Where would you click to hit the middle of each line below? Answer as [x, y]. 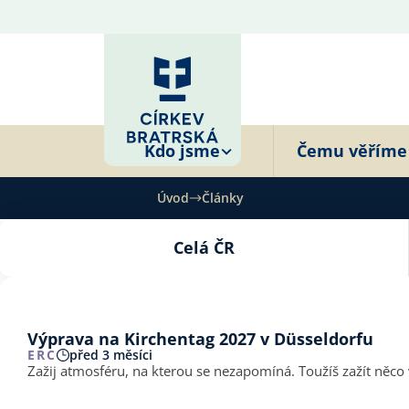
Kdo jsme [182, 151]
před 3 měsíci [111, 354]
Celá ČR [204, 247]
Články [223, 198]
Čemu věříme [352, 151]
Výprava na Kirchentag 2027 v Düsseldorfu [200, 338]
